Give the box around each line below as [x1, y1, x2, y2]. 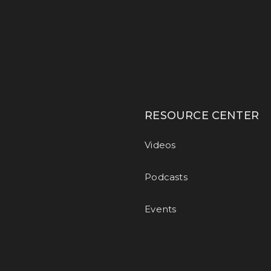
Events [145, 203, 177, 215]
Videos [145, 139, 176, 151]
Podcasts [145, 171, 188, 183]
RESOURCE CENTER [145, 109, 259, 122]
